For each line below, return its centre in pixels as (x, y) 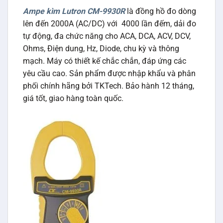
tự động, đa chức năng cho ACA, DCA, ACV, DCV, (107, 36)
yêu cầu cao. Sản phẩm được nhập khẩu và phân (109, 73)
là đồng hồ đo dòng (162, 11)
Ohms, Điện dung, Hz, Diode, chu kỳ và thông (101, 48)
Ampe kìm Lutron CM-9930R (74, 11)
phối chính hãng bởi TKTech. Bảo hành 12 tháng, (109, 86)
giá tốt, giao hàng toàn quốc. (73, 98)
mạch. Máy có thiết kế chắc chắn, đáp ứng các (105, 61)
